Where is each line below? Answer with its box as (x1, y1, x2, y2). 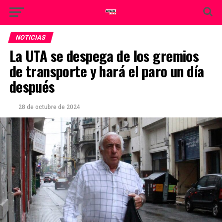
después (9, 76, 55, 97)
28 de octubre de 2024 (18, 104, 80, 111)
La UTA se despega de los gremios (9, 45, 199, 66)
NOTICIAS (14, 34, 47, 41)
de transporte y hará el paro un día (9, 60, 204, 81)
